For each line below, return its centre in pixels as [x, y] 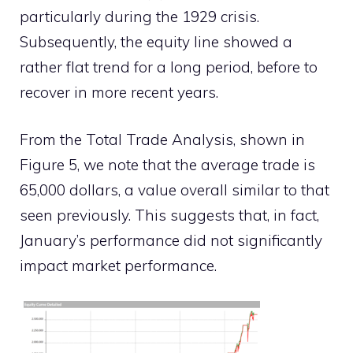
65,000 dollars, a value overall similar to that [175, 190]
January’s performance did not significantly [171, 240]
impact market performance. [118, 266]
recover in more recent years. [119, 92]
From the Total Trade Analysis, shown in [162, 139]
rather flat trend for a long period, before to [169, 67]
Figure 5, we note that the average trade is [167, 165]
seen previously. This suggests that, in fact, [169, 215]
